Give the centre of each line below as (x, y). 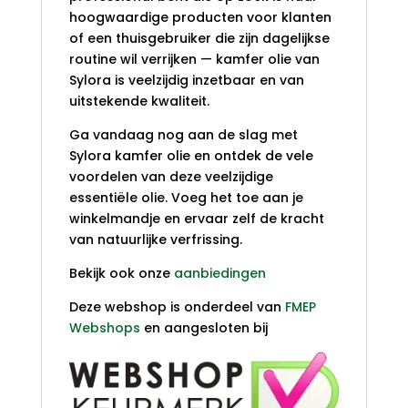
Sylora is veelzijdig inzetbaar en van (186, 81)
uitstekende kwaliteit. (139, 102)
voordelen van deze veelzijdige (171, 177)
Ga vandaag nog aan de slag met (183, 135)
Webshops (104, 328)
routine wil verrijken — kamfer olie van (194, 60)
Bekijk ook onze (121, 274)
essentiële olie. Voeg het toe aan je (186, 198)
